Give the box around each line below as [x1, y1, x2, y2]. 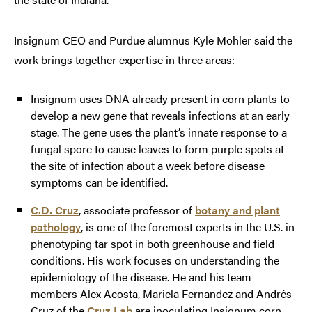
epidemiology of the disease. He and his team [31, 268, 251, 285]
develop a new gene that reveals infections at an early [31, 107, 290, 123]
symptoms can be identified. [31, 173, 168, 190]
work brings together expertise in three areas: [14, 51, 237, 68]
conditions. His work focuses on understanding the [31, 251, 279, 268]
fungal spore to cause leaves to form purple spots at [31, 140, 284, 157]
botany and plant [195, 201, 280, 218]
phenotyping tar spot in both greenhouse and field [31, 235, 274, 251]
